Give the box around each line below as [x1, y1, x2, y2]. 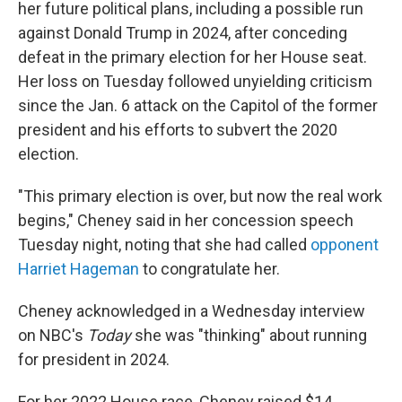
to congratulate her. [139, 259, 280, 279]
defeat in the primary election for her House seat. [18, 48, 367, 67]
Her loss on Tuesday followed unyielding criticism [18, 72, 372, 92]
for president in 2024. [18, 350, 170, 370]
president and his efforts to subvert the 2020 [18, 120, 337, 140]
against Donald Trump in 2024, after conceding [18, 23, 347, 43]
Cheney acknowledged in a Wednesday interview [18, 301, 365, 321]
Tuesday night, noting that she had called [18, 235, 310, 255]
